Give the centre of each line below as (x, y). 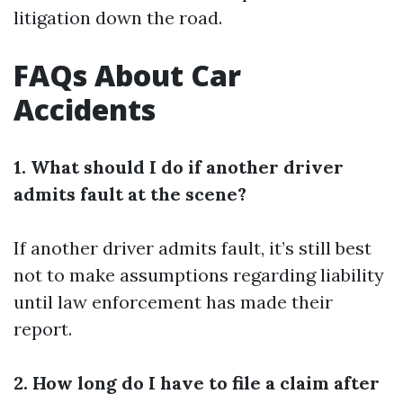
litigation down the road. (118, 18)
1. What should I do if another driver (179, 167)
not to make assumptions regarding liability (199, 275)
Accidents (85, 109)
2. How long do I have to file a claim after (197, 383)
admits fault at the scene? (130, 194)
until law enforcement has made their (173, 302)
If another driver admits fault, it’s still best (193, 248)
